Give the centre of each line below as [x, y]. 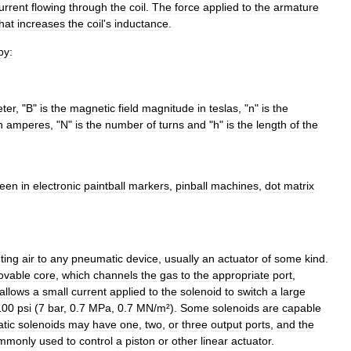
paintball [105, 185]
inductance [141, 23]
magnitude [168, 108]
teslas [224, 108]
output [226, 324]
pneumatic [97, 258]
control [96, 340]
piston [140, 340]
